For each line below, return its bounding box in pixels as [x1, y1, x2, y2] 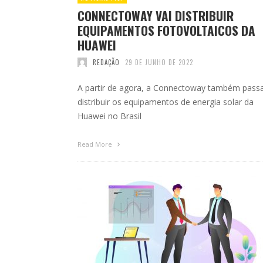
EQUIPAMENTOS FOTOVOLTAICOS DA [77, 21, 255, 39]
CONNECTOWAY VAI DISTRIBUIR [77, 6, 234, 25]
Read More [77, 139, 114, 149]
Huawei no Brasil [77, 110, 141, 122]
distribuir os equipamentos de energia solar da [77, 96, 254, 107]
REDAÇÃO [92, 57, 120, 67]
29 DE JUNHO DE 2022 [125, 57, 193, 67]
